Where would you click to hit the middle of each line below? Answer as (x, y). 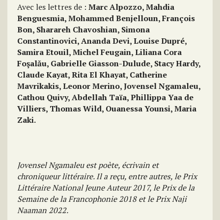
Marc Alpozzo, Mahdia (131, 7)
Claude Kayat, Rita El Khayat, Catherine (92, 75)
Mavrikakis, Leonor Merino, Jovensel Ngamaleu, (109, 86)
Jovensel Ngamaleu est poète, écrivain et (88, 165)
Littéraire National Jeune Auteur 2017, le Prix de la (106, 188)
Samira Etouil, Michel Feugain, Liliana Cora (99, 52)
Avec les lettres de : (53, 7)
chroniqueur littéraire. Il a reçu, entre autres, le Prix (107, 176)
